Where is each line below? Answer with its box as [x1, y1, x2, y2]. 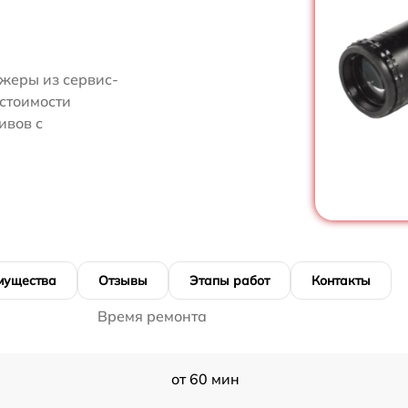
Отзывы [98, 272, 148, 290]
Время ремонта [97, 307, 207, 326]
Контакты [311, 272, 371, 290]
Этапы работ [189, 272, 270, 290]
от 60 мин [170, 370, 240, 389]
